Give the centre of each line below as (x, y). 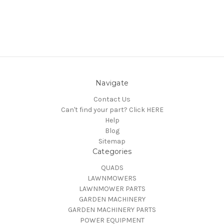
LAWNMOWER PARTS (112, 188)
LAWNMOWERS (112, 178)
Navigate (112, 83)
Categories (112, 151)
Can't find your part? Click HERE (112, 109)
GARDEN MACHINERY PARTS (112, 209)
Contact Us (112, 99)
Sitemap (112, 141)
